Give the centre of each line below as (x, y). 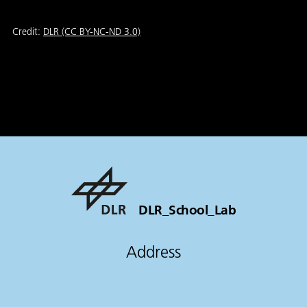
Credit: (28, 31)
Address (153, 251)
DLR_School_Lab (187, 209)
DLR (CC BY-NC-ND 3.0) (92, 31)
